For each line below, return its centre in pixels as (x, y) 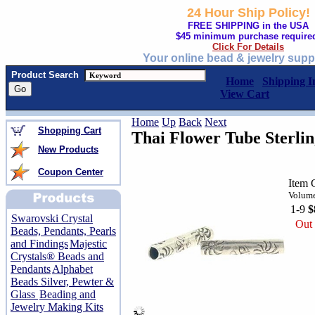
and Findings (39, 244)
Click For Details (248, 47)
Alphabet (72, 269)
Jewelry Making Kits (57, 307)
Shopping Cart (70, 130)
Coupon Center (71, 172)
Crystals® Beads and (57, 256)
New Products (68, 149)
